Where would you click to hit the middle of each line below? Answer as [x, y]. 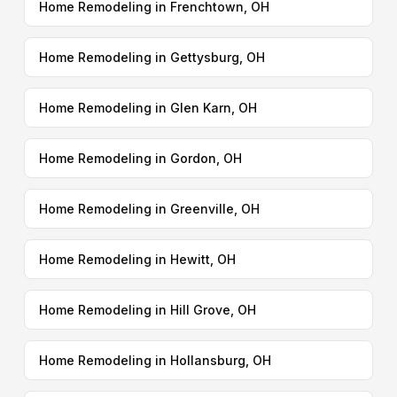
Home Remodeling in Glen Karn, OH [148, 108]
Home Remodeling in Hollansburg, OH [155, 360]
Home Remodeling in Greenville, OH [149, 209]
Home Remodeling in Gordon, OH [140, 158]
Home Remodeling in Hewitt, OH [137, 259]
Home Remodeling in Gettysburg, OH [152, 57]
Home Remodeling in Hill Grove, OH [147, 310]
